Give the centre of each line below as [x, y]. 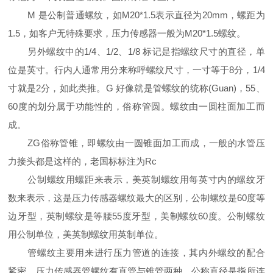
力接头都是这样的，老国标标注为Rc [83, 161]
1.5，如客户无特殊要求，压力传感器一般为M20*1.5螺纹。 [127, 34]
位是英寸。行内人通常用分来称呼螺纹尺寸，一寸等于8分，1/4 [136, 70]
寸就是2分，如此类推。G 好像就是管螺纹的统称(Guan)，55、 [136, 88]
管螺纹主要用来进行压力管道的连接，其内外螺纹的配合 [146, 253]
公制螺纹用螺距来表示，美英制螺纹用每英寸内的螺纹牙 [146, 180]
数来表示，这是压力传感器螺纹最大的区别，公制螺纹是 [122, 198]
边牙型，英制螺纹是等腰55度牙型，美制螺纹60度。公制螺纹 [136, 216]
